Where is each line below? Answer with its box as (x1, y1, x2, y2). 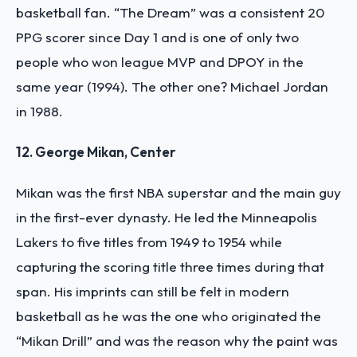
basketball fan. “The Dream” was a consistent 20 (16, 3, 324, 21)
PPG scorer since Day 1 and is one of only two (16, 28, 299, 45)
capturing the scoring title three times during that (16, 257, 324, 275)
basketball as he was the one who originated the (16, 307, 321, 324)
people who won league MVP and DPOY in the (16, 53, 304, 70)
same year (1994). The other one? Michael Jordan (16, 77, 328, 95)
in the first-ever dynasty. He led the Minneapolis (16, 208, 317, 226)
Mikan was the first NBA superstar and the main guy (16, 183, 341, 201)
